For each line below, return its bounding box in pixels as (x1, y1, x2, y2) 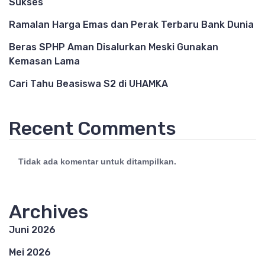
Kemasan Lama (9, 56, 80, 67)
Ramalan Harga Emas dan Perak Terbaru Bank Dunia (9, 19, 254, 30)
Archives (9, 201, 89, 223)
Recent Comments (9, 117, 176, 140)
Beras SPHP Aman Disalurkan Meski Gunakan (9, 41, 218, 53)
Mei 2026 (9, 247, 51, 258)
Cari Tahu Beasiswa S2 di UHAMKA (9, 78, 168, 89)
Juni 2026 (9, 224, 56, 235)
